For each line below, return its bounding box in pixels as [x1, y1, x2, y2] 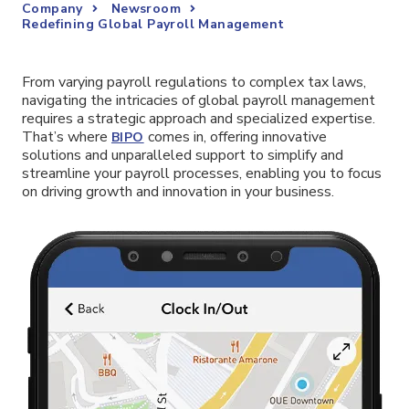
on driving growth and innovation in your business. [22, 182, 334, 202]
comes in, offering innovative [143, 127, 327, 147]
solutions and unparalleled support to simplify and [22, 145, 343, 165]
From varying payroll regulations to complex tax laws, [22, 72, 366, 92]
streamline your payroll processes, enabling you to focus [22, 163, 382, 184]
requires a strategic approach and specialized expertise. [22, 109, 375, 129]
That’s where [22, 127, 111, 147]
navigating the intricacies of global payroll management [22, 90, 375, 110]
